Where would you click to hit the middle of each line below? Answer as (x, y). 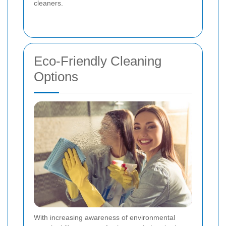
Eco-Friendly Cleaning (98, 61)
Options (56, 76)
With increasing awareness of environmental (104, 217)
